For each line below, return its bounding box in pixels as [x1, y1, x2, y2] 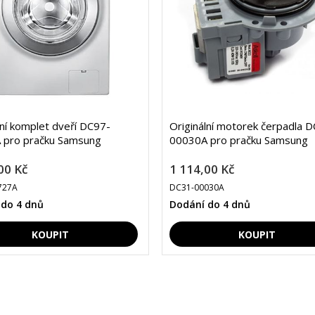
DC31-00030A [169, 181, 224, 194]
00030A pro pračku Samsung [169, 133, 308, 148]
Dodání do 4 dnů [169, 198, 250, 212]
